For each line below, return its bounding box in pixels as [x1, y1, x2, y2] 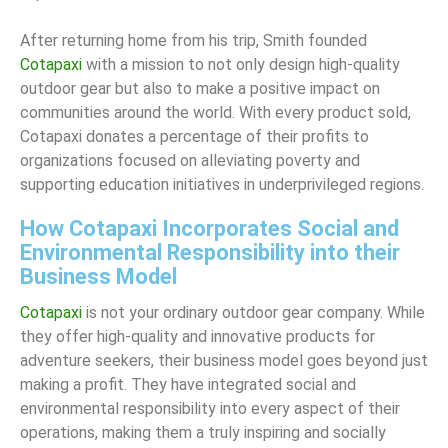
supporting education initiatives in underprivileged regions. [20, 175, 424, 195]
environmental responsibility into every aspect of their [20, 399, 400, 419]
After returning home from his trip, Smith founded [20, 31, 367, 51]
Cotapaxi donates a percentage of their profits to [20, 127, 369, 147]
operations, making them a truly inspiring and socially [20, 423, 386, 443]
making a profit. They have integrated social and [20, 375, 356, 395]
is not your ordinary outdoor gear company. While [82, 303, 425, 323]
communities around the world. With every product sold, [20, 103, 411, 123]
